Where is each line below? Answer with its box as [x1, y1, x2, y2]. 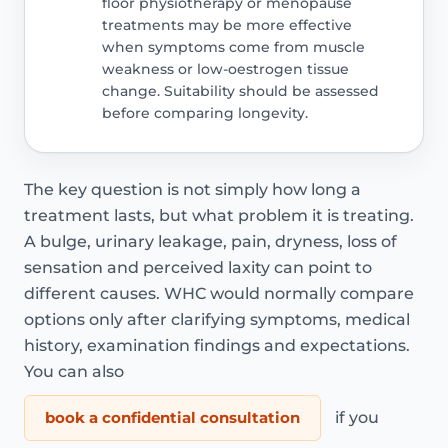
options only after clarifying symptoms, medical [24, 310, 410, 330]
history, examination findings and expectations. [24, 336, 410, 356]
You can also [24, 362, 124, 382]
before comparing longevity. [101, 103, 308, 122]
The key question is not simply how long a [24, 180, 361, 200]
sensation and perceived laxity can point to [24, 258, 372, 278]
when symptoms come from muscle [101, 37, 365, 56]
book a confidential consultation [45, 408, 300, 428]
